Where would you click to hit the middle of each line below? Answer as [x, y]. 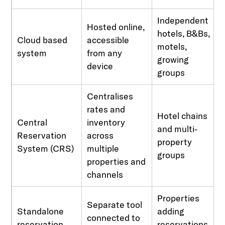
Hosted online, [116, 27]
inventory [106, 122]
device [100, 66]
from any [105, 53]
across [100, 135]
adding [171, 211]
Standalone [41, 211]
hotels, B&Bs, [184, 33]
